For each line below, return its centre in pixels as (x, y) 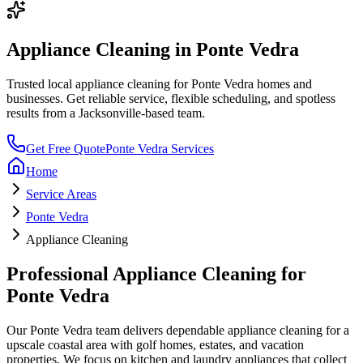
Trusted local (41, 83)
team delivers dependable (160, 330)
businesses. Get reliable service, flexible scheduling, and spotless (171, 98)
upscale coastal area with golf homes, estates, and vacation (155, 344)
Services (191, 148)
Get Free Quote (66, 148)
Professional (60, 273)
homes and (283, 83)
